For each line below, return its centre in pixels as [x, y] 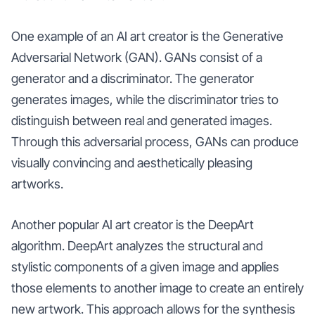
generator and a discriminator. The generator [133, 78]
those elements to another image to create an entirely [157, 288]
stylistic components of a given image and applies [145, 266]
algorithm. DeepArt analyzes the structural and [137, 245]
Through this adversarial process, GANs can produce [155, 141]
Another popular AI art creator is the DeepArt [133, 224]
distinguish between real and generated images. [142, 120]
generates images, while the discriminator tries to [145, 99]
